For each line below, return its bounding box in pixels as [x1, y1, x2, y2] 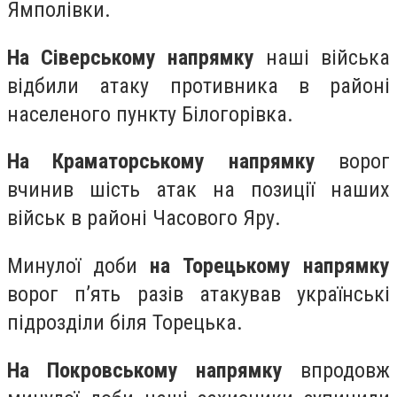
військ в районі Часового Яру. [7, 206, 281, 231]
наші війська [254, 44, 390, 70]
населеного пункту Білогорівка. [7, 101, 293, 127]
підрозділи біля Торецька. [7, 309, 243, 335]
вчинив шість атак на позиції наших [7, 177, 390, 203]
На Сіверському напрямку [7, 44, 254, 70]
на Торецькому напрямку [150, 253, 390, 278]
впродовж [283, 357, 390, 383]
